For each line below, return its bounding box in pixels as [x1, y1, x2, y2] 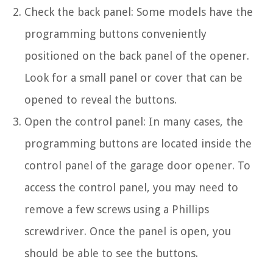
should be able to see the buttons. [24, 246, 198, 260]
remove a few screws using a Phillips [24, 202, 209, 216]
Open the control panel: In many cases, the [24, 115, 243, 128]
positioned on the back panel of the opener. [24, 49, 249, 62]
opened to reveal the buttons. [24, 93, 177, 106]
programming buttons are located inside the [24, 136, 252, 150]
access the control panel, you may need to [24, 180, 238, 194]
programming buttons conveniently [24, 27, 207, 40]
